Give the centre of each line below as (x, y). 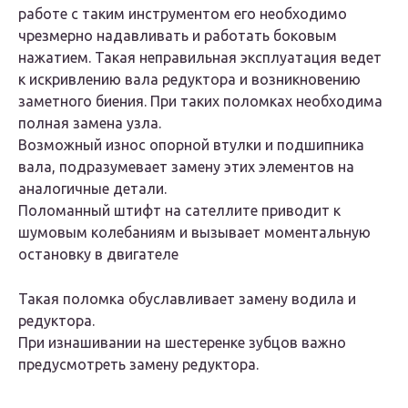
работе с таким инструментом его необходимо (183, 14)
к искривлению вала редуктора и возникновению (189, 80)
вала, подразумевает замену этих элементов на (186, 167)
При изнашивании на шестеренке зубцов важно (182, 343)
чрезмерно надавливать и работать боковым (178, 36)
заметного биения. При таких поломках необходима (200, 102)
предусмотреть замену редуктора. (138, 365)
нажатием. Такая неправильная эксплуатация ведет (200, 58)
